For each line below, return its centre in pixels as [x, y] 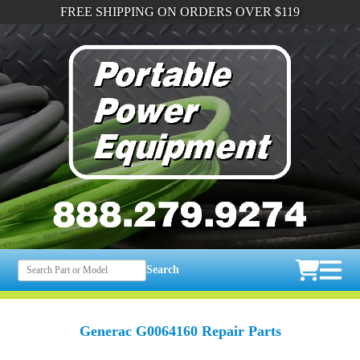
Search [163, 270]
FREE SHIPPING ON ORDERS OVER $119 [180, 12]
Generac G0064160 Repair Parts [180, 331]
